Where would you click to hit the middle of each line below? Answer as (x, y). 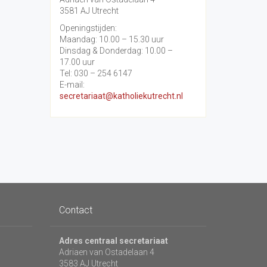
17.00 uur (77, 62)
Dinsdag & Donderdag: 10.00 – (116, 51)
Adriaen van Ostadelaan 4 (106, 252)
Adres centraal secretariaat (113, 241)
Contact (75, 210)
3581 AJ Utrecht (89, 11)
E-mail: (72, 85)
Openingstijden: (88, 28)
